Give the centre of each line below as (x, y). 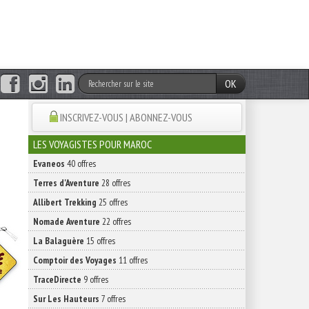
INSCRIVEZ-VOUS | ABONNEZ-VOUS (126, 117)
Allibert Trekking (65, 202)
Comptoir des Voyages (75, 260)
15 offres (100, 241)
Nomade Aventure (67, 221)
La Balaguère (59, 241)
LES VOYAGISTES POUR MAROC (92, 144)
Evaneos (49, 163)
